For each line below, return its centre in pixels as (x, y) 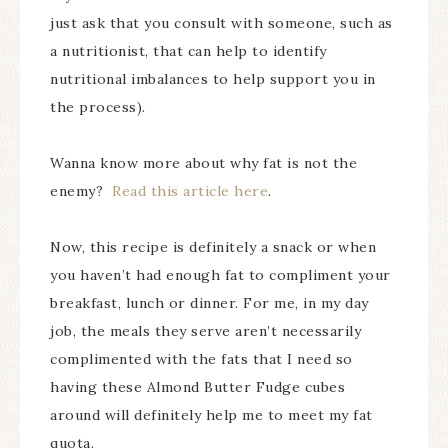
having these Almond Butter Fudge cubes (197, 387)
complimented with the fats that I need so (201, 359)
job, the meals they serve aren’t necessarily (205, 331)
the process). (98, 107)
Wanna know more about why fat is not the (203, 163)
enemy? (81, 191)
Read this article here (190, 191)
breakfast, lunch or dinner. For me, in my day (209, 303)
